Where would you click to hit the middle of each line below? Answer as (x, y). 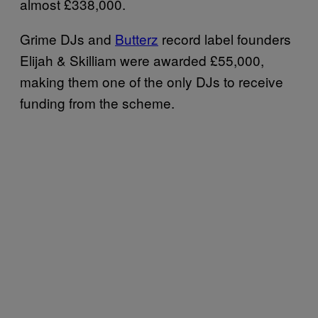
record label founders (225, 38)
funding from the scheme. (97, 102)
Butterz (137, 38)
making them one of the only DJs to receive (152, 81)
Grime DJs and (67, 38)
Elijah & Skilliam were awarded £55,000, (142, 60)
